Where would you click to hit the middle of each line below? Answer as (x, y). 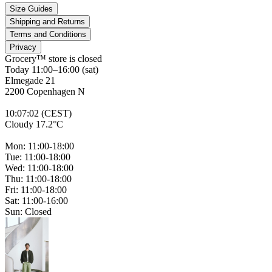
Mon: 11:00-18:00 (39, 146)
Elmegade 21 (30, 81)
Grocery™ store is (41, 59)
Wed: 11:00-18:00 (39, 168)
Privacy (23, 47)
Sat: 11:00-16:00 (36, 201)
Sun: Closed (28, 212)
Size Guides (31, 9)
